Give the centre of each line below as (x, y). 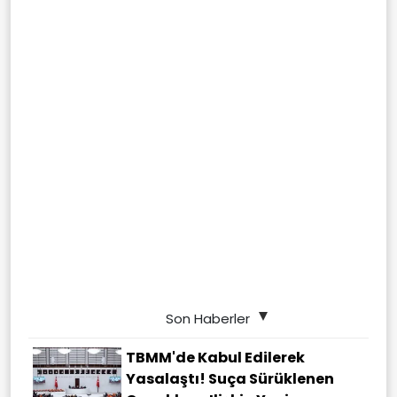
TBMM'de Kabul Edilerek (215, 358)
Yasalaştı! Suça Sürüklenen (230, 379)
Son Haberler (207, 319)
